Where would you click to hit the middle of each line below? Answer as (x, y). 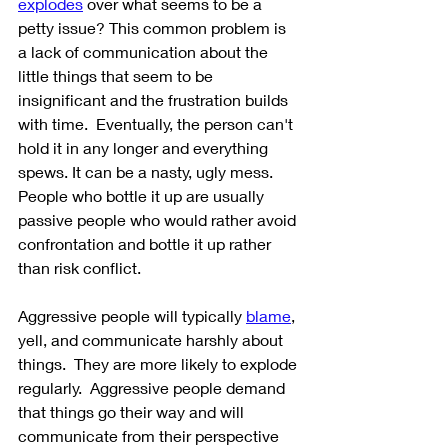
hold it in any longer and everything (145, 147)
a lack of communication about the (145, 51)
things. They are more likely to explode (159, 363)
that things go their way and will (133, 411)
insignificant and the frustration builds (155, 99)
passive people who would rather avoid (159, 219)
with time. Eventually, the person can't (157, 123)
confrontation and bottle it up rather (146, 243)
